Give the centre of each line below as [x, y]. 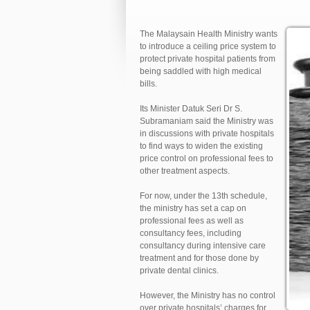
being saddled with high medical [201, 72]
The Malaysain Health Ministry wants [209, 34]
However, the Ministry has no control [208, 296]
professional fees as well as [192, 221]
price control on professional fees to [207, 159]
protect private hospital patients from [208, 59]
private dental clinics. [179, 271]
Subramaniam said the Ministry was [207, 121]
